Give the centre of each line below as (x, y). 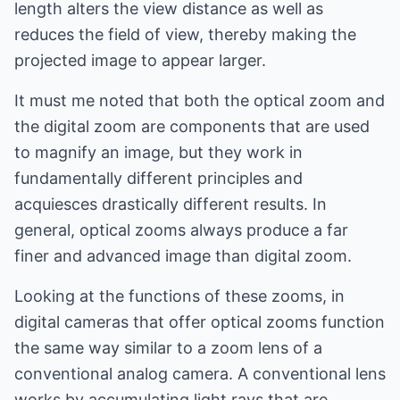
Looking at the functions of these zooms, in (179, 296)
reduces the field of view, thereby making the (185, 34)
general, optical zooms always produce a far (181, 230)
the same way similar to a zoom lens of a (168, 348)
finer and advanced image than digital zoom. (183, 256)
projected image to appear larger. (140, 60)
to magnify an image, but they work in (158, 152)
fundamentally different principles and (158, 178)
